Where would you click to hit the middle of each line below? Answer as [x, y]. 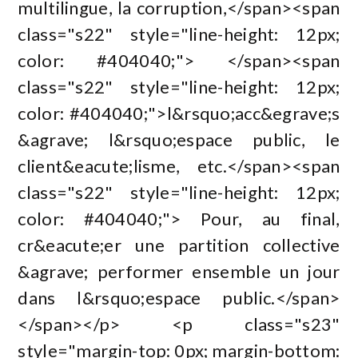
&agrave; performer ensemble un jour [179, 271]
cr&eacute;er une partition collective [179, 245]
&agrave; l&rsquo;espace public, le [179, 139]
